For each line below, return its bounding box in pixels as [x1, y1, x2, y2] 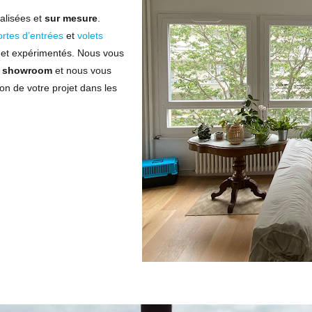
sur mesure [45, 13, 98, 24]
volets [77, 30, 104, 41]
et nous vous [52, 65, 112, 76]
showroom [2, 65, 53, 76]
